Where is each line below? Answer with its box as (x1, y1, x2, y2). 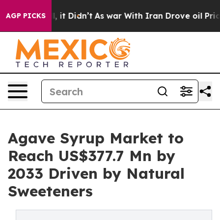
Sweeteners (8, 182, 93, 200)
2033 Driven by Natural (8, 164, 185, 183)
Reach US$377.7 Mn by (8, 146, 175, 165)
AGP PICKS (6, 11, 46, 20)
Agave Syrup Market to (8, 129, 184, 147)
